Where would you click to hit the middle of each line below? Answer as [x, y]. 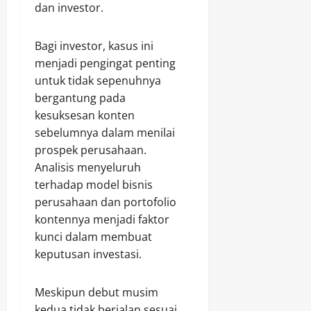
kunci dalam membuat [93, 237]
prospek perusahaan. [91, 150]
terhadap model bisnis [94, 185]
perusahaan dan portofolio [106, 202]
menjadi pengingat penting [105, 64]
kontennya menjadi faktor [102, 220]
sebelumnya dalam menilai [105, 133]
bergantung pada [80, 98]
